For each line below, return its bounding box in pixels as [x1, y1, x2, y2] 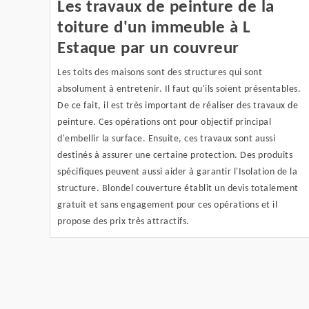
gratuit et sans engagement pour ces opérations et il [57, 200, 277, 210]
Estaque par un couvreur [57, 40, 239, 57]
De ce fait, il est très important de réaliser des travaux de [57, 101, 298, 111]
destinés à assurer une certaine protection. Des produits [57, 150, 292, 161]
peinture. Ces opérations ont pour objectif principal [57, 117, 271, 128]
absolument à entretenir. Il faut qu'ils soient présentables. [57, 84, 301, 94]
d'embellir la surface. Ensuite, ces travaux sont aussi [57, 134, 275, 144]
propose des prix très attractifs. [57, 217, 190, 227]
